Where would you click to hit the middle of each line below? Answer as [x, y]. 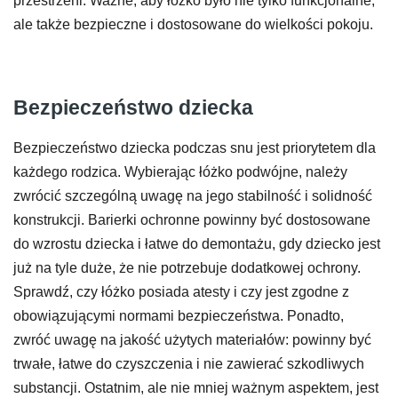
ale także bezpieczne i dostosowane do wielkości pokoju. [193, 25]
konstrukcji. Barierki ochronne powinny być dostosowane [192, 219]
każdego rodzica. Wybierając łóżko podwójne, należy [180, 171]
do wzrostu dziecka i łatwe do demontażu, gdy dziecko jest [197, 243]
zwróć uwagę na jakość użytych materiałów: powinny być [192, 339]
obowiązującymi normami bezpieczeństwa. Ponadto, [179, 315]
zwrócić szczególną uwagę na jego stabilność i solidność [193, 195]
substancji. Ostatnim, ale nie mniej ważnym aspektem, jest [196, 387]
